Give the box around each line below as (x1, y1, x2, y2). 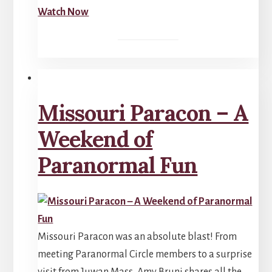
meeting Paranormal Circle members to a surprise (38, 248, 253, 260)
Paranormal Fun (38, 151, 198, 179)
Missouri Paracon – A (38, 98, 249, 127)
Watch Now (38, 6, 89, 18)
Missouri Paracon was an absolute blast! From (38, 231, 237, 242)
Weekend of (38, 124, 153, 153)
